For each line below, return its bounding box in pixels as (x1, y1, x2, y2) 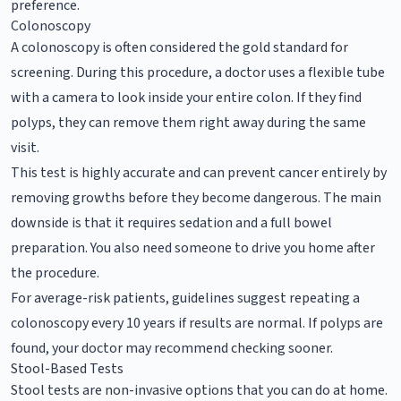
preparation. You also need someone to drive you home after (11, 237, 375, 258)
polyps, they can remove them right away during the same (11, 112, 366, 132)
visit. (11, 137, 39, 158)
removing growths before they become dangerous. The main (11, 187, 381, 208)
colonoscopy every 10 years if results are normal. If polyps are (11, 312, 383, 333)
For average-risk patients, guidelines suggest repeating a (11, 287, 360, 308)
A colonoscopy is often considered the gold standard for (11, 37, 348, 57)
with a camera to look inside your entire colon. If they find (11, 87, 362, 107)
